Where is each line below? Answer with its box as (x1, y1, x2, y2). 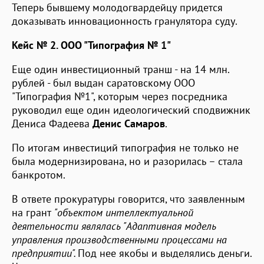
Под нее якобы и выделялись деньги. (78, 246, 252, 260)
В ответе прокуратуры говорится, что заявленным (12, 192, 245, 206)
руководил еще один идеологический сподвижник (12, 103, 250, 117)
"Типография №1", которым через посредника (12, 89, 227, 103)
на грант (12, 205, 54, 219)
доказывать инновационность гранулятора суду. (12, 14, 237, 28)
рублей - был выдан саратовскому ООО (12, 75, 195, 90)
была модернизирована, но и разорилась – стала (12, 154, 243, 168)
